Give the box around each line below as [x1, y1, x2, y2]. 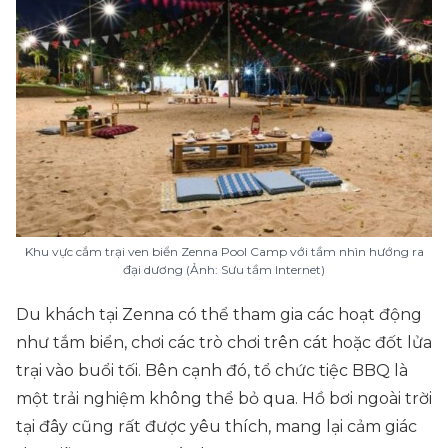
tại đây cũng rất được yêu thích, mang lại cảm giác [16, 417, 417, 436]
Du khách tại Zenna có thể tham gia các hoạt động [16, 305, 422, 324]
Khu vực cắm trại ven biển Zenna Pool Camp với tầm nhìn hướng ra [24, 244, 424, 259]
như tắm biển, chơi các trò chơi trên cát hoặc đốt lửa [16, 333, 432, 352]
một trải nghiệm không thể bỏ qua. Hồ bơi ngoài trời [16, 389, 432, 408]
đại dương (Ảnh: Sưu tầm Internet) [123, 262, 325, 277]
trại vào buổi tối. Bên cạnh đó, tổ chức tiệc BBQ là [16, 361, 408, 380]
